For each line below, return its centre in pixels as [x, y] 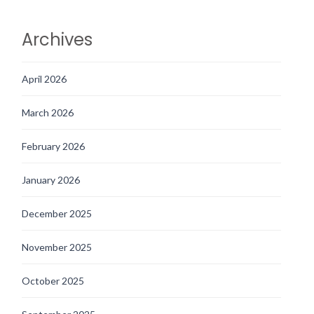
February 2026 [53, 146]
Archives [57, 39]
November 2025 [57, 247]
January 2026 [51, 179]
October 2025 [53, 280]
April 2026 [44, 78]
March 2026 [48, 112]
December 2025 [57, 213]
